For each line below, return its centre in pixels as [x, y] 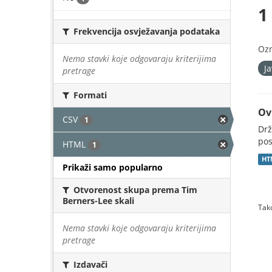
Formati [89, 95]
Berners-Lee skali [98, 201]
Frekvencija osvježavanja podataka [145, 31]
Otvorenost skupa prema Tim [134, 190]
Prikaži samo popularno [113, 167]
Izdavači [89, 264]
